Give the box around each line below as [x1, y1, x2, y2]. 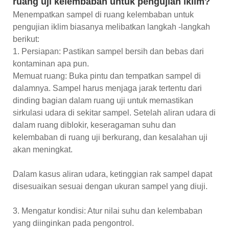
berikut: [13, 34, 39, 43]
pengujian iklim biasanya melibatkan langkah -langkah [13, 22, 210, 31]
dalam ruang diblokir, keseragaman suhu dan [13, 120, 176, 129]
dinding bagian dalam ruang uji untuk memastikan [13, 96, 193, 105]
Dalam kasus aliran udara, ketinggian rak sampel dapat [13, 169, 212, 178]
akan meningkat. [13, 145, 73, 154]
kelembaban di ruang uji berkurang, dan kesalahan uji [13, 132, 208, 142]
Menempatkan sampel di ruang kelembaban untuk [13, 10, 194, 19]
